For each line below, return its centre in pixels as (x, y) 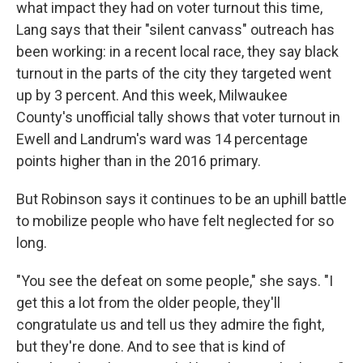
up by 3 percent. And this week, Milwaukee (152, 96)
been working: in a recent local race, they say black (177, 52)
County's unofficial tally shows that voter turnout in (178, 117)
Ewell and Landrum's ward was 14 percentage (162, 139)
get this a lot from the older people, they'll (148, 303)
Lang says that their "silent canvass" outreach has (175, 30)
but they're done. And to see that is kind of (151, 347)
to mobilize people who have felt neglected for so (175, 221)
